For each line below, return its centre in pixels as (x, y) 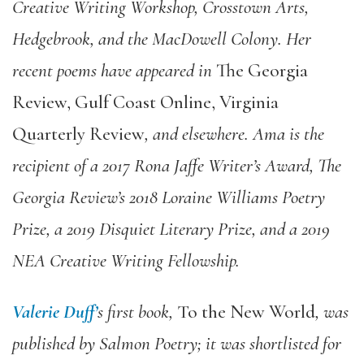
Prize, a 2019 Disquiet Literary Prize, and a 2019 (171, 229)
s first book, (137, 312)
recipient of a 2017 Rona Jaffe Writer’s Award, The (177, 166)
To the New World (246, 312)
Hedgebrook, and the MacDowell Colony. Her (162, 39)
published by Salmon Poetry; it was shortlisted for (177, 344)
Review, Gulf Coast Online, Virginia (145, 102)
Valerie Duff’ (55, 312)
